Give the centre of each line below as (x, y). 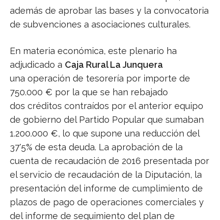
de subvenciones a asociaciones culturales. (100, 25)
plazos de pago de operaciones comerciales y (107, 202)
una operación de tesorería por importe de (100, 79)
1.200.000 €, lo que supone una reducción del (105, 134)
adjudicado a (37, 65)
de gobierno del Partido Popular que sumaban (107, 120)
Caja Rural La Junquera (114, 65)
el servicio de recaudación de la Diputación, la (106, 175)
